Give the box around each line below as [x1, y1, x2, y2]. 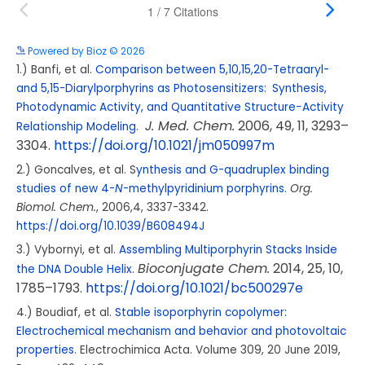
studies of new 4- [16, 180, 115, 196]
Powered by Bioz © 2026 [25, 43, 145, 58]
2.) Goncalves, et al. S [16, 161, 136, 178]
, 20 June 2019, [262, 341, 341, 358]
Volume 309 [196, 341, 262, 358]
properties [16, 341, 74, 358]
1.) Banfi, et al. [16, 61, 95, 77]
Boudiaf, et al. [36, 304, 115, 320]
